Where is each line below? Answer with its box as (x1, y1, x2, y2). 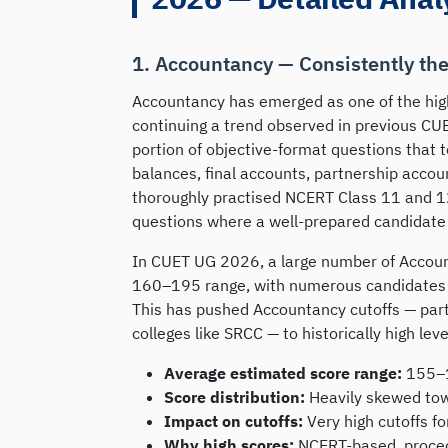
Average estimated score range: (164, 362, 406, 383)
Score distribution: (164, 386, 309, 407)
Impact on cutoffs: (164, 410, 303, 431)
